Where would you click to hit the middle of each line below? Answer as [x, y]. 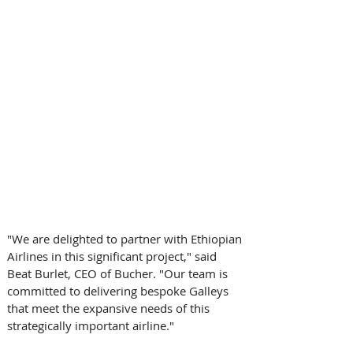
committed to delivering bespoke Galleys [119, 291]
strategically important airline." [92, 326]
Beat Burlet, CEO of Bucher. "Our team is [119, 274]
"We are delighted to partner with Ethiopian [126, 239]
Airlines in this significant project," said [113, 256]
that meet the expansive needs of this [110, 308]
